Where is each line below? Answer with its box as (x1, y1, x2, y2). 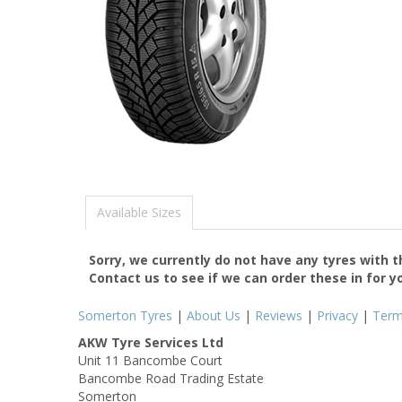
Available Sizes (97, 203, 181, 221)
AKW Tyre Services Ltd (78, 333, 223, 351)
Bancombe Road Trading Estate (78, 369, 264, 387)
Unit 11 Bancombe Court (78, 351, 223, 369)
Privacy (317, 306, 358, 324)
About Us (187, 306, 240, 324)
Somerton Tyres (78, 306, 172, 324)
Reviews (255, 306, 302, 324)
